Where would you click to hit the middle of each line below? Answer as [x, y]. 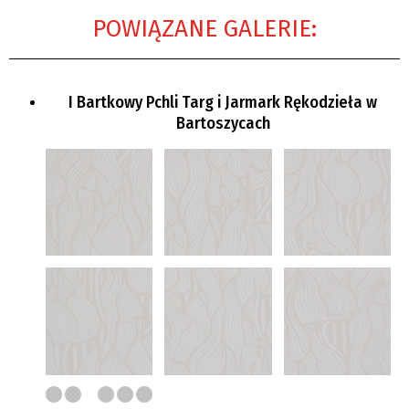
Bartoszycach [223, 123]
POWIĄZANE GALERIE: [204, 28]
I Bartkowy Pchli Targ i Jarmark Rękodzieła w [223, 102]
